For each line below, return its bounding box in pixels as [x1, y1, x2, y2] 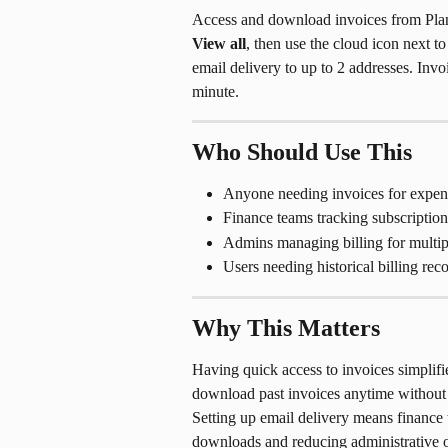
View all [192, 35, 246, 52]
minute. [192, 83, 239, 100]
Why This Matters [192, 314, 380, 341]
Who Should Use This [192, 139, 412, 165]
